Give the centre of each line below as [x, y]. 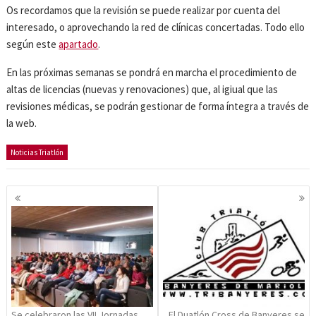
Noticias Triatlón [37, 153]
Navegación [48, 193]
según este [33, 44]
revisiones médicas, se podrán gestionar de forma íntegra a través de [158, 107]
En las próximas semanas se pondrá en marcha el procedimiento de [152, 73]
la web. [23, 123]
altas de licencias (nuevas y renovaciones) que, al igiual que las [142, 90]
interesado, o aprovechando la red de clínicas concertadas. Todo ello [156, 28]
